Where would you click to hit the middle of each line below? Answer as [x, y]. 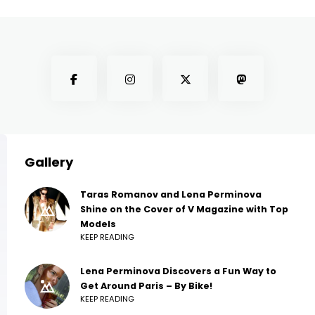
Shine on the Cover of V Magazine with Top [184, 210]
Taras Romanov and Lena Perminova [171, 195]
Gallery [49, 162]
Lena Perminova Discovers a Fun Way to [178, 271]
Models [98, 224]
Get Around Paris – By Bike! [146, 286]
